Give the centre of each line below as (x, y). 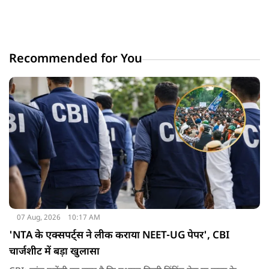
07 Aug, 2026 (38, 218)
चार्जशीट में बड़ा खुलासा (54, 252)
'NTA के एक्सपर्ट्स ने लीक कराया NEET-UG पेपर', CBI (119, 236)
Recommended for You (76, 59)
